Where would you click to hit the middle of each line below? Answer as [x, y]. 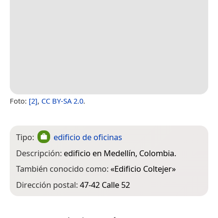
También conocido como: [63, 169]
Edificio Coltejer [143, 169]
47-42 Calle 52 [105, 184]
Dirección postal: [48, 184]
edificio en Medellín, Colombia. [120, 153]
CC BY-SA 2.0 [62, 100]
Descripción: [40, 153]
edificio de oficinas [88, 137]
